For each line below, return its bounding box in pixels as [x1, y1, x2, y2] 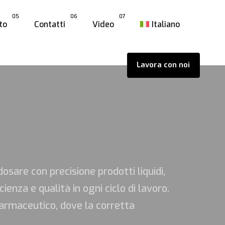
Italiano [151, 19, 180, 30]
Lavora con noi [137, 60, 190, 70]
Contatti [34, 19, 66, 30]
